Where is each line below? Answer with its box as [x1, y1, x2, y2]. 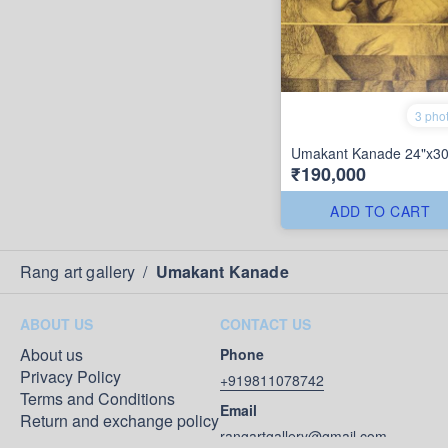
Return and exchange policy [20, 409, 219, 432]
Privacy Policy [20, 365, 121, 388]
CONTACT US [220, 314, 311, 334]
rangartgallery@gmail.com [220, 426, 387, 446]
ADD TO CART [330, 201, 431, 221]
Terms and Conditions [20, 387, 175, 410]
